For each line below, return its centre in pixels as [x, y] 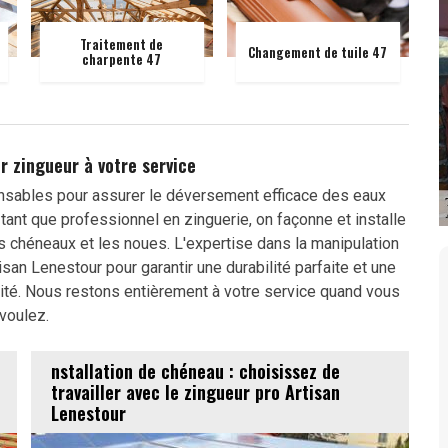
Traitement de [122, 44]
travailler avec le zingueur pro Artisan [195, 391]
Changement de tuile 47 [318, 51]
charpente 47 [122, 59]
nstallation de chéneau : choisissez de [195, 370]
